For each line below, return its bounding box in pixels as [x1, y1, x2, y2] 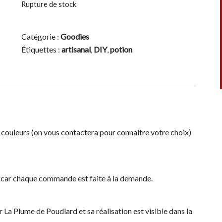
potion [110, 44, 132, 54]
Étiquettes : [21, 44, 61, 54]
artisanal [61, 44, 91, 54]
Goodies [60, 31, 89, 41]
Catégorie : [21, 31, 60, 41]
